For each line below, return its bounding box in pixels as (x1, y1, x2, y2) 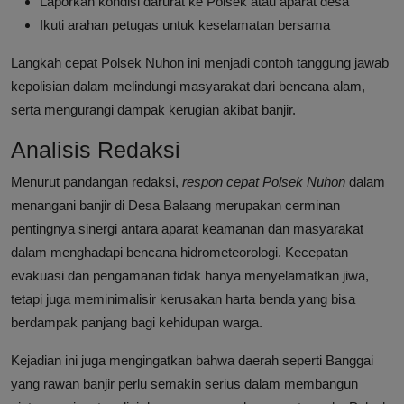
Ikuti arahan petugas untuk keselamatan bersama (40, 17, 330, 33)
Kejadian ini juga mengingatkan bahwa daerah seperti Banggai (11, 353, 373, 369)
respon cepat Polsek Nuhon (182, 174, 345, 190)
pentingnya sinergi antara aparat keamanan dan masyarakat (11, 221, 363, 237)
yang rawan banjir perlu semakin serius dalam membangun (11, 376, 358, 392)
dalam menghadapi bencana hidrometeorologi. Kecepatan (11, 244, 348, 261)
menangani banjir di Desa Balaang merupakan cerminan (11, 197, 340, 214)
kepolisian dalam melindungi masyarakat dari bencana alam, (11, 78, 365, 95)
